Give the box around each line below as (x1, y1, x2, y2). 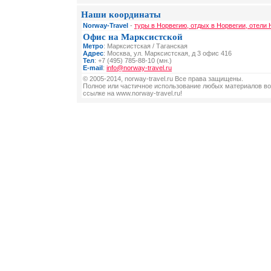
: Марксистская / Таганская (103, 42, 188, 50)
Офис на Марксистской (83, 32, 183, 42)
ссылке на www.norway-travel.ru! (83, 90, 182, 97)
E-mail (83, 64, 103, 71)
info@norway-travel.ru (106, 64, 172, 71)
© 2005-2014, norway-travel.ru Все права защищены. (83, 75, 243, 82)
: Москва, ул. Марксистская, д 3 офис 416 (103, 50, 232, 57)
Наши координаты (81, 10, 161, 19)
